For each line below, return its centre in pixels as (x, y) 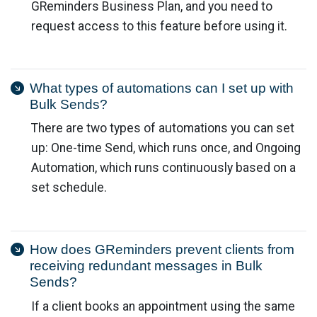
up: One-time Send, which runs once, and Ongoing (166, 148)
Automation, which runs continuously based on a (163, 168)
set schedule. (69, 188)
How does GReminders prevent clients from (162, 250)
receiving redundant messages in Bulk (146, 266)
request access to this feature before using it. (159, 26)
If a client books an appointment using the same (163, 306)
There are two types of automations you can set (162, 128)
